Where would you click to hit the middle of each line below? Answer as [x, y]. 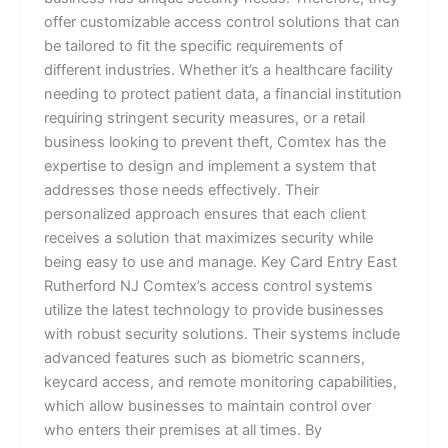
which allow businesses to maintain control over [208, 405]
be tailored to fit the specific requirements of [194, 45]
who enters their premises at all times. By [183, 429]
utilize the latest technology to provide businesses [214, 309]
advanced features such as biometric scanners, [205, 357]
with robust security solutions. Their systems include [222, 333]
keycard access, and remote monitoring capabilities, [221, 381]
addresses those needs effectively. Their [182, 189]
